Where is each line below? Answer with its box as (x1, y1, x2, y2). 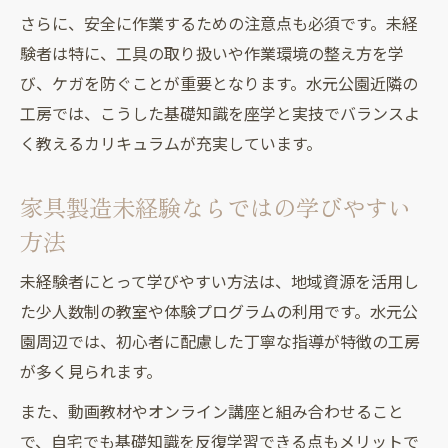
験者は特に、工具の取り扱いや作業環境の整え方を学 (20, 44, 404, 64)
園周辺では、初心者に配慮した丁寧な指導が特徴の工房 (20, 332, 420, 352)
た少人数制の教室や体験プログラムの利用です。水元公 (20, 302, 418, 322)
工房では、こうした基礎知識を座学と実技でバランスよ (20, 104, 420, 124)
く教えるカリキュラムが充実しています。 (20, 134, 322, 154)
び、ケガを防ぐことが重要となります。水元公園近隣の (20, 74, 418, 94)
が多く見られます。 (20, 362, 162, 382)
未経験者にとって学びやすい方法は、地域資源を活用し (20, 272, 419, 292)
